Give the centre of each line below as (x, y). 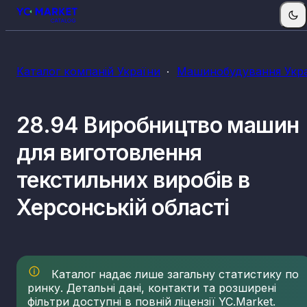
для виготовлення (109, 152)
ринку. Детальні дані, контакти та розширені (152, 288)
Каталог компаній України (88, 71)
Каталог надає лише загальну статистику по (173, 274)
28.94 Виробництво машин (158, 125)
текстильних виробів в (133, 180)
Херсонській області (123, 207)
